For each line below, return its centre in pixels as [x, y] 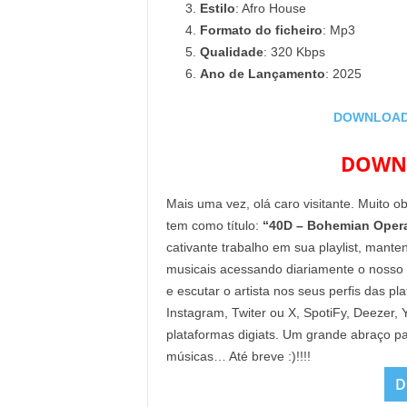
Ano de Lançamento [262, 74]
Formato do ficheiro [261, 30]
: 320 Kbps [294, 52]
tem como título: [212, 225]
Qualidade [231, 52]
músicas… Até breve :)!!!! [242, 356]
